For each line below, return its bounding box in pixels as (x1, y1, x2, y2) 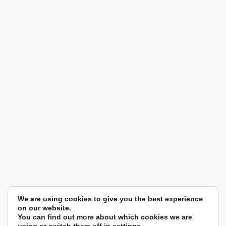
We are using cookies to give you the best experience (18, 195, 203, 203)
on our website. (18, 204, 71, 212)
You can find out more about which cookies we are (18, 213, 192, 221)
